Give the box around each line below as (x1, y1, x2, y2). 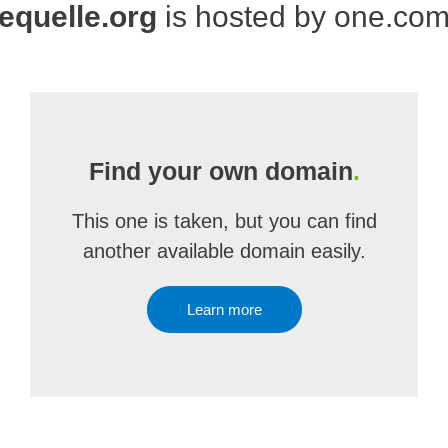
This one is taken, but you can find (71, 210, 377, 232)
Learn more (186, 301, 262, 318)
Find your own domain (88, 157, 353, 185)
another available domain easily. (82, 240, 366, 262)
